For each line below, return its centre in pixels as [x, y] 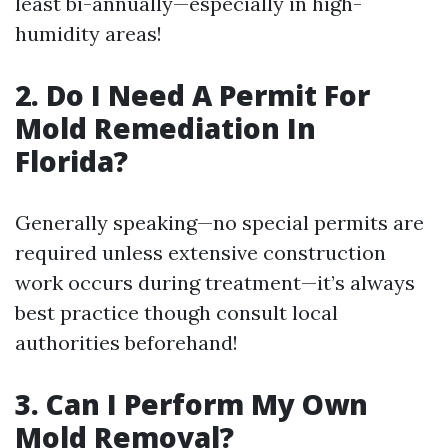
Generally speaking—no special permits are [219, 222]
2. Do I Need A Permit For [192, 94]
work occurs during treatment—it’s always [215, 282]
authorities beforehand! [126, 342]
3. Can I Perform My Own [191, 403]
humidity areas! [88, 33]
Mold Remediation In [165, 127]
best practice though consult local [176, 312]
